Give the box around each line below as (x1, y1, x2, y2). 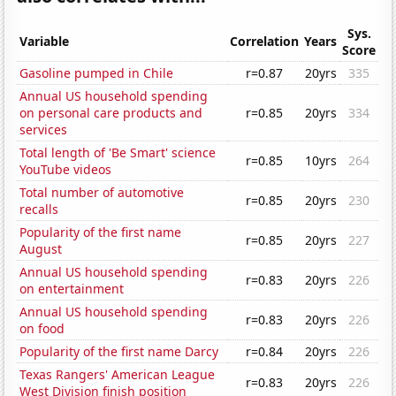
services (19, 121, 68, 139)
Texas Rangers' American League (19, 366, 216, 384)
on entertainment (19, 280, 125, 298)
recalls (19, 201, 59, 218)
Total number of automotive (19, 184, 185, 202)
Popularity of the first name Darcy (19, 343, 219, 361)
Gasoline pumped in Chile (19, 65, 174, 82)
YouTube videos (19, 161, 112, 179)
